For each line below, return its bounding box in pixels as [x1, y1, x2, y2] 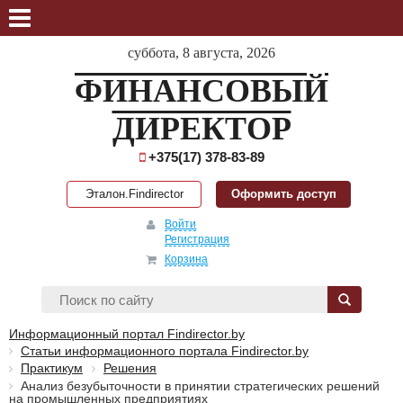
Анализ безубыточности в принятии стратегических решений [21, 378, 380, 393]
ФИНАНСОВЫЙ [75, 73, 328, 109]
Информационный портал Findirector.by [9, 327, 245, 341]
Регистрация [165, 233, 230, 246]
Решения [103, 361, 157, 376]
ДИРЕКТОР [112, 111, 291, 147]
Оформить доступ [230, 187, 336, 201]
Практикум [21, 361, 83, 376]
